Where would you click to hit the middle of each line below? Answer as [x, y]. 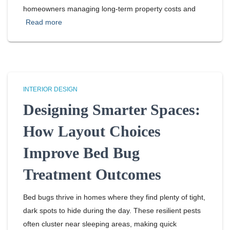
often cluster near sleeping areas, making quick [100, 224]
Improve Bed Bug [81, 153]
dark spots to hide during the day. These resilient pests [112, 210]
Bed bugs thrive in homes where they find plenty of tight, [114, 197]
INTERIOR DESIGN [50, 89]
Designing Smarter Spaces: [112, 110]
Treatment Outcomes [92, 174]
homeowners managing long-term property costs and [109, 9]
